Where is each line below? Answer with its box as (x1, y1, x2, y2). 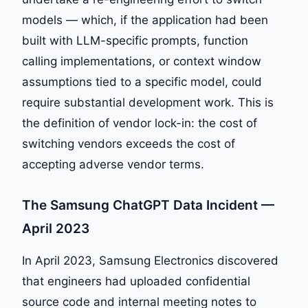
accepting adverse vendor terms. (22, 157, 204, 171)
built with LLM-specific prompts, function (22, 34, 248, 47)
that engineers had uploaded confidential (22, 274, 250, 288)
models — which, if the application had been (22, 13, 268, 27)
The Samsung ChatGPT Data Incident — (22, 197, 274, 213)
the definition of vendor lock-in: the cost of (22, 116, 257, 130)
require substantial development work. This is (22, 96, 274, 109)
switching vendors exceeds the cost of (22, 137, 235, 151)
